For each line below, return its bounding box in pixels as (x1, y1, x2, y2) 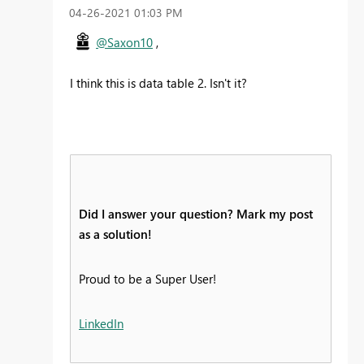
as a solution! (79, 226, 152, 243)
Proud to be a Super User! (79, 271, 216, 288)
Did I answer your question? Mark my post (79, 206, 313, 223)
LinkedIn (79, 315, 123, 332)
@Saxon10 (96, 34, 153, 51)
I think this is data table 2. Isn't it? (70, 75, 247, 92)
